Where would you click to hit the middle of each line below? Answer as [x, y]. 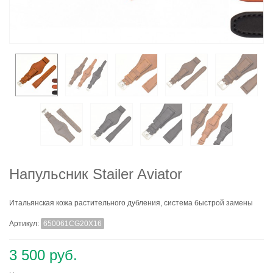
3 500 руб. [43, 255]
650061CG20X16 [73, 223]
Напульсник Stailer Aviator [96, 174]
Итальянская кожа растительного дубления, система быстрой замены [131, 203]
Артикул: [25, 223]
